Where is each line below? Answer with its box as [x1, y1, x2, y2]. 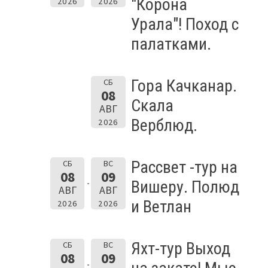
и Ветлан [130, 196, 191, 217]
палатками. [130, 33, 211, 54]
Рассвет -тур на [130, 157, 237, 177]
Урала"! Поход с [130, 14, 239, 34]
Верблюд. [130, 115, 197, 135]
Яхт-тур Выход [130, 238, 230, 258]
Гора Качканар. [130, 75, 237, 96]
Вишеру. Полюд [130, 176, 239, 197]
